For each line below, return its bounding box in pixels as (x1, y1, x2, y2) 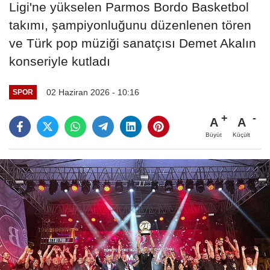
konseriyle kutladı (9, 54, 110, 68)
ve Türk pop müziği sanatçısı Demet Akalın (9, 36, 256, 50)
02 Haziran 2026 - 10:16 (46, 87, 139, 97)
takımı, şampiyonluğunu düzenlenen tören (9, 17, 251, 32)
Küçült (233, 131, 250, 138)
